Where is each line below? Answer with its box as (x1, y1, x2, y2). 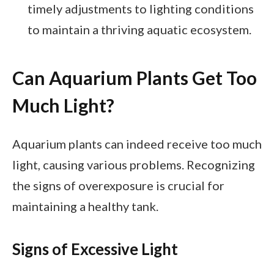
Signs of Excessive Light (12, 240, 178, 259)
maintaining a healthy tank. (12, 198, 158, 213)
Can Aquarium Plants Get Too (12, 67, 257, 89)
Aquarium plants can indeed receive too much (12, 136, 262, 151)
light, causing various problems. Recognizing (12, 157, 255, 172)
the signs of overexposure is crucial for (12, 177, 224, 193)
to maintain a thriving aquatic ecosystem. (28, 21, 251, 37)
